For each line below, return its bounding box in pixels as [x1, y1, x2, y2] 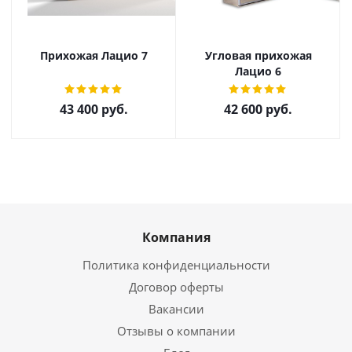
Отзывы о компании [116, 323, 236, 339]
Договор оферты [128, 279, 224, 295]
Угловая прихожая [204, 48, 312, 63]
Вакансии [148, 301, 204, 317]
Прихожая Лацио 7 [40, 48, 148, 63]
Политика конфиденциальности [82, 257, 270, 273]
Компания [141, 229, 211, 246]
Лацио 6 [235, 64, 281, 79]
